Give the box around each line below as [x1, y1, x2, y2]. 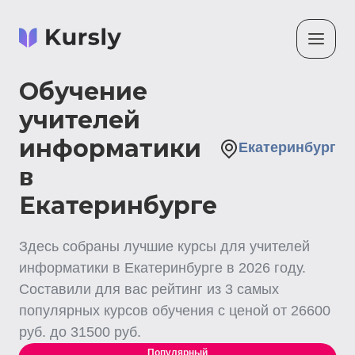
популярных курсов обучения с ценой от [19, 303, 287, 319]
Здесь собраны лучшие [19, 239, 177, 254]
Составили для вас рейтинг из [19, 281, 225, 297]
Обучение [19, 77, 147, 106]
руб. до [19, 324, 67, 340]
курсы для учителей [177, 239, 310, 254]
